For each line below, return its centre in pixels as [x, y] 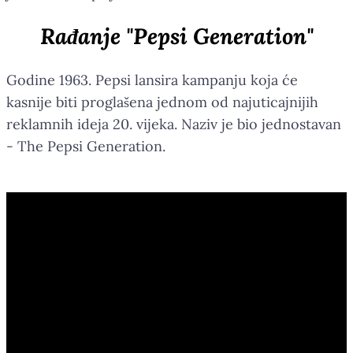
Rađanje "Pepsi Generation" [176, 36]
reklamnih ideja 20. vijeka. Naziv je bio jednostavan [174, 124]
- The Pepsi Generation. [86, 146]
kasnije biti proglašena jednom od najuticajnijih [162, 102]
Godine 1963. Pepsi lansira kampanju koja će [152, 80]
